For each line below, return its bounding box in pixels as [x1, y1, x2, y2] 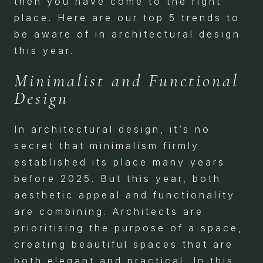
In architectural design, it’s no [14, 123, 211, 135]
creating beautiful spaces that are [14, 238, 234, 250]
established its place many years [14, 156, 225, 168]
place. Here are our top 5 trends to [14, 12, 240, 23]
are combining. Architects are [14, 205, 204, 217]
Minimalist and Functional [14, 70, 239, 92]
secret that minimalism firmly [14, 140, 200, 151]
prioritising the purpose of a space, [14, 222, 243, 234]
